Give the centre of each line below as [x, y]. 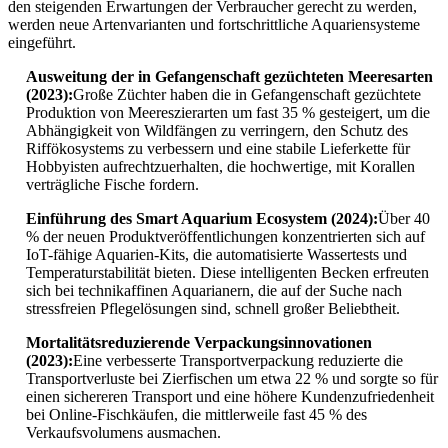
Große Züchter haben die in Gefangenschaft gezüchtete [247, 95]
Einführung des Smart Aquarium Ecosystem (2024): [202, 219]
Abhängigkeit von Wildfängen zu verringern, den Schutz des [217, 131]
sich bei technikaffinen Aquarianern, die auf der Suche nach [214, 291]
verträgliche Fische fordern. [112, 185]
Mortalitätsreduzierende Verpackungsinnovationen [199, 343]
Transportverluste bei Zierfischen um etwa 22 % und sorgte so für [232, 379]
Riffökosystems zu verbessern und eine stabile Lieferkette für [218, 149]
